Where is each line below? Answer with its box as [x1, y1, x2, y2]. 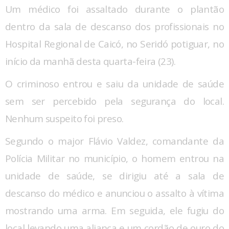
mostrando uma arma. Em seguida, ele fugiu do [5, 204, 224, 218]
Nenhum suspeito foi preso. [5, 112, 124, 126]
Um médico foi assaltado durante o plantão [5, 3, 224, 16]
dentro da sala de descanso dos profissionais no [5, 20, 224, 34]
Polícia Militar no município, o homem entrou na [5, 152, 224, 166]
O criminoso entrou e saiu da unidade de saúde [5, 77, 224, 91]
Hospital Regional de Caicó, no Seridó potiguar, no [5, 37, 224, 51]
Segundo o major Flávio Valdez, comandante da [5, 134, 224, 148]
